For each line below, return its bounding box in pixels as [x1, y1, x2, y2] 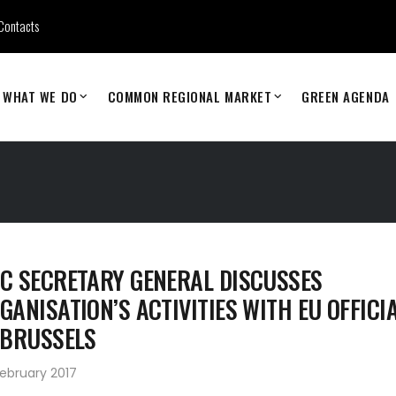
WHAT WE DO [3, 87, 78, 106]
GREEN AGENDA [301, 87, 390, 106]
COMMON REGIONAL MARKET [107, 87, 272, 106]
